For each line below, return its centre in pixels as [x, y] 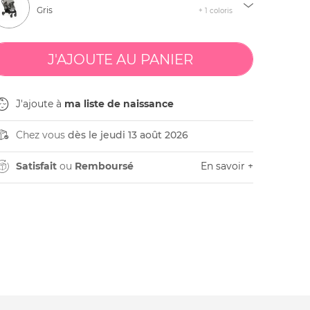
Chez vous [42, 135]
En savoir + [227, 166]
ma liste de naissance [119, 104]
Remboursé [104, 166]
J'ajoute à [40, 104]
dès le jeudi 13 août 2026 [128, 135]
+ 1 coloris [215, 11]
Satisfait [36, 166]
